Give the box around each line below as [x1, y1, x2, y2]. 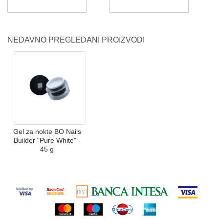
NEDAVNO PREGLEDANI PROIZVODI [7, 36, 145, 44]
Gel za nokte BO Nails [13, 127, 81, 135]
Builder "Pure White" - [13, 136, 81, 144]
